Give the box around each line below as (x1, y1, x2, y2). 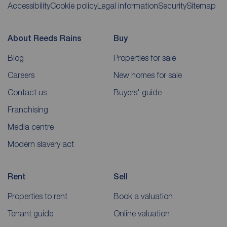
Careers (8, 70, 34, 80)
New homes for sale (113, 70, 182, 80)
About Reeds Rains (8, 33, 82, 43)
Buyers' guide (113, 87, 162, 97)
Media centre (8, 122, 54, 131)
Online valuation (113, 208, 170, 218)
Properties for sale (113, 53, 176, 62)
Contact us (8, 87, 47, 97)
